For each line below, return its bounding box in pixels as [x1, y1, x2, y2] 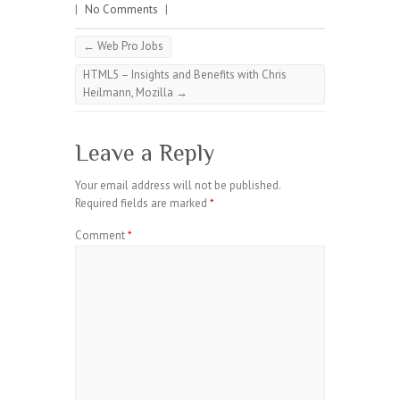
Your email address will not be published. [75, 178, 280, 193]
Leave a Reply [75, 140, 214, 166]
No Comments [85, 2, 158, 17]
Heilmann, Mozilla [83, 85, 176, 100]
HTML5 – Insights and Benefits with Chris [83, 67, 287, 82]
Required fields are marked [75, 196, 210, 211]
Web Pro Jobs [95, 38, 163, 54]
